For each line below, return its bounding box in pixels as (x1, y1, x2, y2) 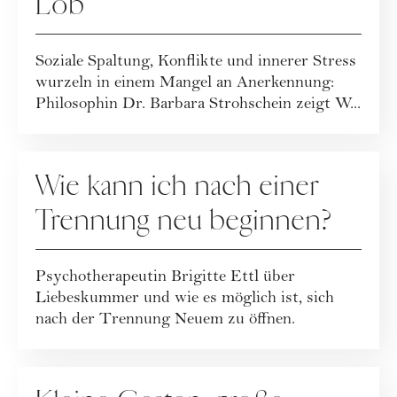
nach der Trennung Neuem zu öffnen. (35, 312, 295, 330)
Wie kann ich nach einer (35, 168, 320, 205)
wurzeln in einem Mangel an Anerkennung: (35, 75, 334, 93)
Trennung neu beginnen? (35, 203, 332, 239)
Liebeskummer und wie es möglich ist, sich (35, 291, 334, 308)
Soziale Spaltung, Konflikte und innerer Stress (35, 54, 356, 72)
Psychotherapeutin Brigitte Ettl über (35, 269, 295, 287)
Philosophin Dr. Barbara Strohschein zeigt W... (35, 97, 361, 114)
